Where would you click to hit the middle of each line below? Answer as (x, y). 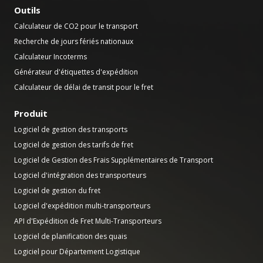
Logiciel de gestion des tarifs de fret (74, 145)
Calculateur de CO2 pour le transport (76, 26)
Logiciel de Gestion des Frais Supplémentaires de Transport (114, 160)
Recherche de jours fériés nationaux (74, 41)
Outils (27, 10)
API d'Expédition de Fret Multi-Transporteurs (88, 221)
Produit (31, 113)
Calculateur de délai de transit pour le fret (84, 87)
